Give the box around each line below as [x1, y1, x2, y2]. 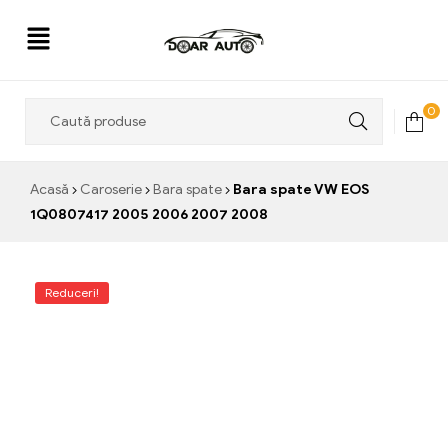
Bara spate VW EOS [230, 181, 369, 198]
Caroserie [80, 181, 142, 198]
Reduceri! [45, 284, 99, 300]
